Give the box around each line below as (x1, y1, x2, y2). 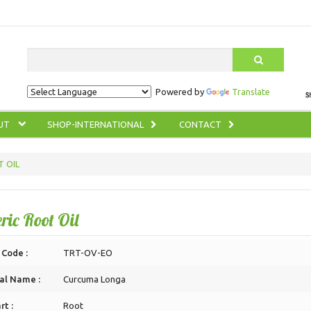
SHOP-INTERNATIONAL (47, 119, 144, 129)
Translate (232, 87, 270, 96)
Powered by (151, 87, 206, 96)
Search (26, 49, 54, 58)
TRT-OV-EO (63, 248, 112, 258)
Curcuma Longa (63, 274, 126, 284)
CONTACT (179, 119, 221, 129)
